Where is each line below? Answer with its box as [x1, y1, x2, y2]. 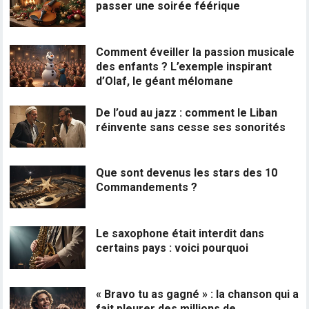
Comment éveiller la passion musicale [96, 45, 295, 59]
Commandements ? [96, 181, 198, 195]
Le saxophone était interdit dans [96, 227, 265, 240]
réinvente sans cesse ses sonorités [96, 120, 286, 134]
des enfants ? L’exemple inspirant [96, 59, 272, 73]
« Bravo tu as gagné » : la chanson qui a [96, 287, 299, 301]
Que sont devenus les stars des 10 [96, 166, 278, 180]
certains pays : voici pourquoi [96, 241, 249, 255]
